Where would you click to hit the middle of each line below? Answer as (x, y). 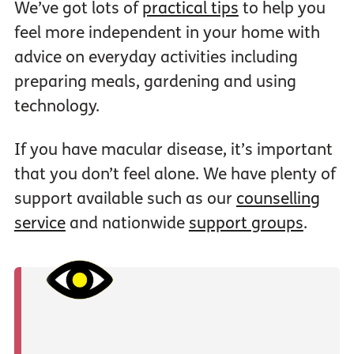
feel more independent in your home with (167, 33)
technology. (56, 107)
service (40, 224)
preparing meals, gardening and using (155, 82)
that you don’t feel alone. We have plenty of (175, 175)
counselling (278, 199)
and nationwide (127, 224)
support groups (246, 224)
